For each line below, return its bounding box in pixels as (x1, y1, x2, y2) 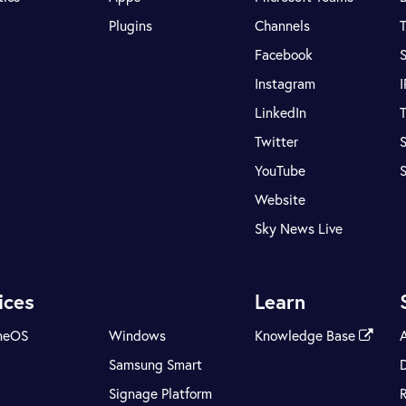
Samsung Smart (109, 354, 203, 373)
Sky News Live (254, 219, 343, 238)
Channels (254, 16, 310, 35)
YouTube (254, 161, 305, 180)
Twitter (254, 132, 298, 151)
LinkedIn (254, 103, 306, 122)
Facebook (254, 45, 313, 64)
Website (254, 190, 305, 209)
